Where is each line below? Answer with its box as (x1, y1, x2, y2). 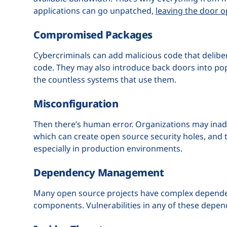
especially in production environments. (33, 142, 182, 154)
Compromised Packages (33, 27, 153, 42)
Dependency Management (33, 165, 164, 179)
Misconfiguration (33, 96, 119, 110)
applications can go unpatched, (33, 5, 156, 16)
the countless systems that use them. (33, 73, 176, 85)
